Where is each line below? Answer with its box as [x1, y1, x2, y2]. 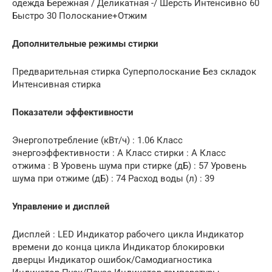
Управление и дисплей [12, 201, 110, 212]
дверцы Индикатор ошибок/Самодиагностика [12, 254, 212, 266]
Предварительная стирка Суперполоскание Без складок [12, 66, 256, 78]
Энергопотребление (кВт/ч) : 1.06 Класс [12, 135, 183, 146]
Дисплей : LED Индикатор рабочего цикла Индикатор [12, 229, 243, 240]
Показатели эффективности [12, 107, 134, 118]
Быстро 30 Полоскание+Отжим [12, 10, 147, 22]
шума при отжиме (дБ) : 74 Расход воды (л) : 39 [12, 173, 214, 185]
